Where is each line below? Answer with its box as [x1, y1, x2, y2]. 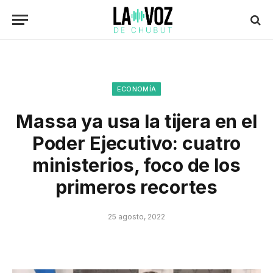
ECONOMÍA [116, 85, 157, 93]
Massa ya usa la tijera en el [16, 110, 257, 132]
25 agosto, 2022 [108, 212, 165, 221]
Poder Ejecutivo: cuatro [32, 132, 241, 154]
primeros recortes [55, 176, 218, 198]
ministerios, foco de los [32, 154, 241, 176]
